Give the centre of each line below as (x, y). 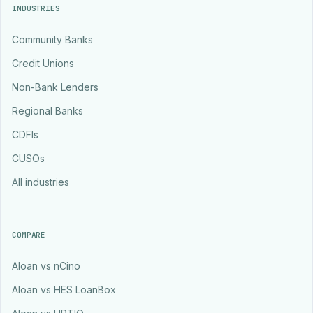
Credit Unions (43, 63)
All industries (41, 182)
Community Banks (52, 39)
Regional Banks (48, 111)
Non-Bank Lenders (55, 87)
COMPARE (29, 235)
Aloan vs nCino (46, 266)
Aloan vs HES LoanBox (64, 290)
